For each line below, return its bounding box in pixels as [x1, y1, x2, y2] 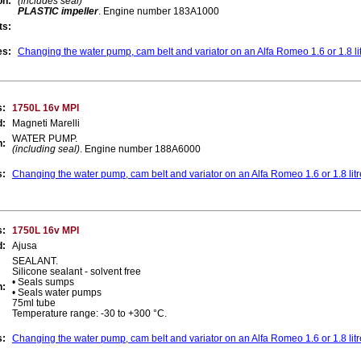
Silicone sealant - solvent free [12, 265, 141, 277]
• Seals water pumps [12, 286, 102, 298]
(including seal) [12, 143, 80, 155]
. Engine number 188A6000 [80, 143, 201, 155]
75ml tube [12, 297, 56, 309]
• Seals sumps [12, 276, 74, 288]
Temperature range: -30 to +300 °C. [12, 307, 167, 319]
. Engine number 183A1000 [98, 5, 219, 17]
